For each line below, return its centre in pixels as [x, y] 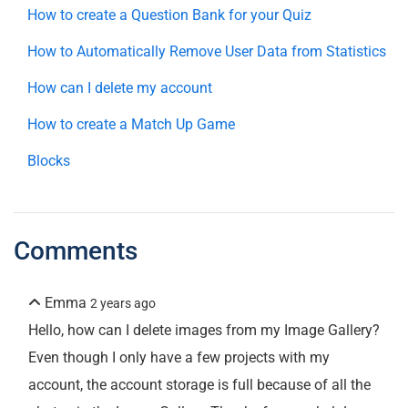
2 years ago [123, 304]
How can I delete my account [120, 88]
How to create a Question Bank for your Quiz [169, 15]
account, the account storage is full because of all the [199, 385]
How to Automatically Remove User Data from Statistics [207, 52]
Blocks [49, 161]
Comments [76, 251]
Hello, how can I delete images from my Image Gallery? [204, 331]
